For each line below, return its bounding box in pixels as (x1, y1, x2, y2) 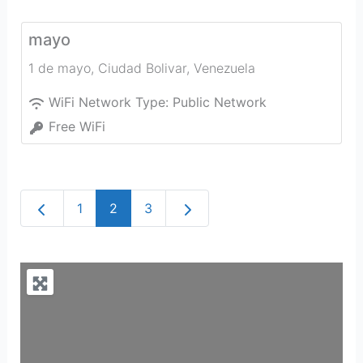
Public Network (172, 94, 267, 110)
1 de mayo (28, 60, 91, 76)
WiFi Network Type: (48, 94, 173, 110)
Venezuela (193, 60, 255, 76)
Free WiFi (48, 118, 105, 135)
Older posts (177, 199, 250, 216)
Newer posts (49, 199, 127, 216)
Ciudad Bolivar (97, 60, 186, 76)
